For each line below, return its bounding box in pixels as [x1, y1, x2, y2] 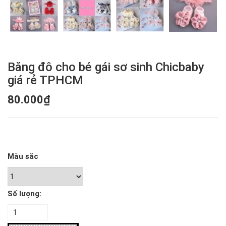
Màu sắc [8, 151, 38, 161]
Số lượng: [8, 189, 41, 198]
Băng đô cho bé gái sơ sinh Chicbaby [8, 60, 204, 74]
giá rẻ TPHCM [8, 73, 83, 87]
